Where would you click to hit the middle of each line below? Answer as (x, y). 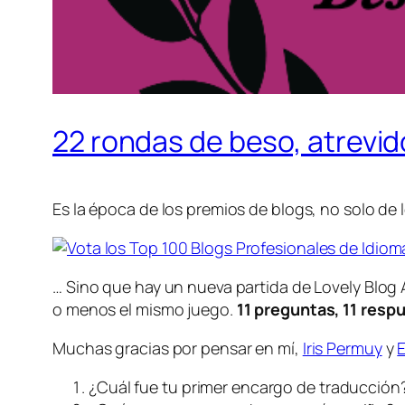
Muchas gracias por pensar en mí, (178, 348)
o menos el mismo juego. (143, 309)
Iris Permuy (342, 348)
